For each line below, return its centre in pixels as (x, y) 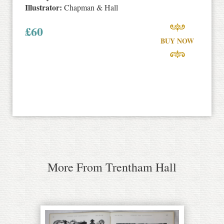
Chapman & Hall (90, 7)
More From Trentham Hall (112, 167)
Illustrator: (43, 7)
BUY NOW (177, 40)
